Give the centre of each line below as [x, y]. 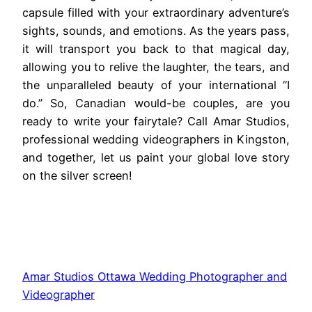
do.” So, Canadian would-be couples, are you [156, 103]
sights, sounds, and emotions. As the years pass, [156, 31]
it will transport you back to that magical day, [156, 49]
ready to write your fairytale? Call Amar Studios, [156, 122]
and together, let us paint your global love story [156, 158]
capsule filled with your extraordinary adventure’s [156, 13]
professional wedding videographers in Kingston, [156, 140]
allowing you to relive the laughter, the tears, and [156, 67]
